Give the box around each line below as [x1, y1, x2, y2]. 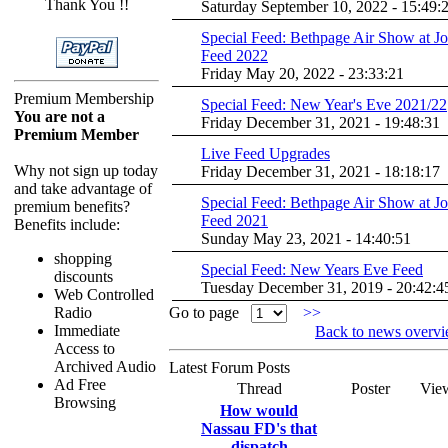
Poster [350, 380, 390, 397]
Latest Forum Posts [169, 359, 290, 376]
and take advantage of [14, 180, 152, 197]
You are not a [14, 108, 105, 125]
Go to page [169, 304, 251, 321]
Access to [54, 340, 115, 357]
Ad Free [54, 376, 106, 393]
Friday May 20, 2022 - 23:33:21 [201, 65, 404, 82]
